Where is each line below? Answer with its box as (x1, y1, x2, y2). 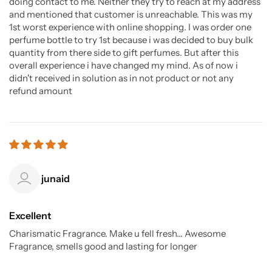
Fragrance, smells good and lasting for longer (9, 240, 197, 252)
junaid (41, 172, 70, 185)
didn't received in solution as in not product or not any (9, 72, 234, 84)
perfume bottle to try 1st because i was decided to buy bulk (9, 33, 253, 46)
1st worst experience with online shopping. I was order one (9, 21, 251, 33)
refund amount (9, 84, 72, 97)
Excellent (9, 209, 52, 222)
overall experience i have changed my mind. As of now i (9, 59, 238, 71)
